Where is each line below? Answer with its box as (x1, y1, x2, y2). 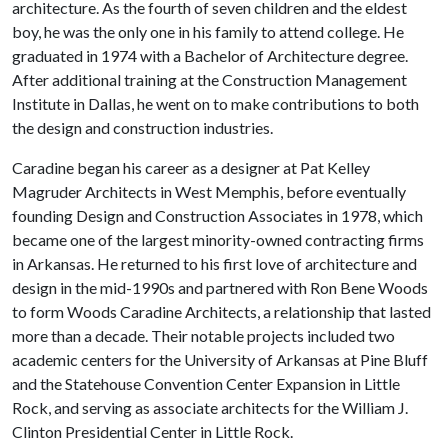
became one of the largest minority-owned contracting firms (12, 230, 424, 249)
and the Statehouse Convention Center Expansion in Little (12, 374, 400, 393)
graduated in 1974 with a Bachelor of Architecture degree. (12, 46, 408, 65)
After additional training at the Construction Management (12, 70, 407, 89)
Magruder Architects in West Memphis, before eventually (12, 182, 406, 201)
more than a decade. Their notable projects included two (12, 326, 395, 345)
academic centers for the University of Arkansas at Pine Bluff (12, 350, 428, 369)
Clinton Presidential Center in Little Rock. (12, 422, 293, 441)
